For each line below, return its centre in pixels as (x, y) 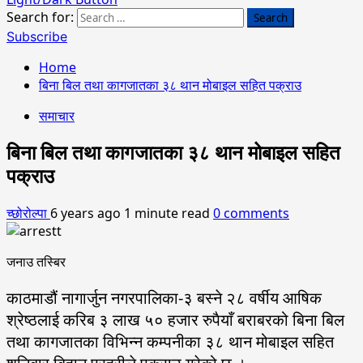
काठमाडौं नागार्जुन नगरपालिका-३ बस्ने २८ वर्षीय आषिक (164, 297)
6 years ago (87, 213)
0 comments (251, 213)
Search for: (40, 17)
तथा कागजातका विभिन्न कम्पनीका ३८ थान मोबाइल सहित (170, 341)
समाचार (57, 116)
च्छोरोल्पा (28, 213)
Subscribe (37, 36)
